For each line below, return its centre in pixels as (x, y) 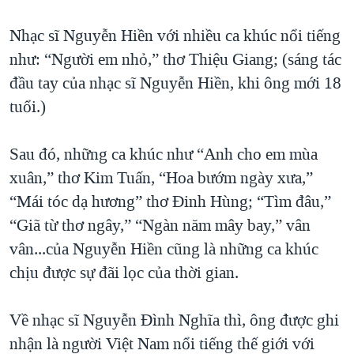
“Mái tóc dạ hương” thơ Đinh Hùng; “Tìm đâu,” (170, 201)
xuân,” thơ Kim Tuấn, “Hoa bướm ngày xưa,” (161, 177)
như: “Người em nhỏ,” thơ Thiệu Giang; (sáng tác (175, 59)
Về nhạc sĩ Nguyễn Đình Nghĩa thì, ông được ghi (174, 320)
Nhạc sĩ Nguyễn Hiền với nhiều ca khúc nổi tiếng (175, 35)
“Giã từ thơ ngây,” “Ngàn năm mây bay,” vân (160, 225)
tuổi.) (28, 106)
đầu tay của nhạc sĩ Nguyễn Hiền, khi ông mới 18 (175, 83)
